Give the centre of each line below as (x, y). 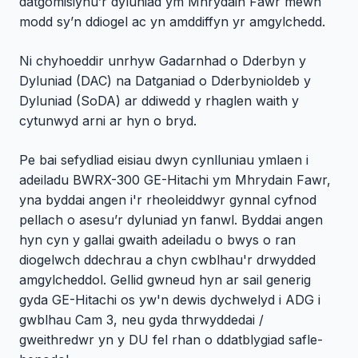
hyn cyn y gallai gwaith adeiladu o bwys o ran (157, 240)
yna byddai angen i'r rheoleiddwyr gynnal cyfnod (168, 200)
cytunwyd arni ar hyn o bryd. (108, 121)
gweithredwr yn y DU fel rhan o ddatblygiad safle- (171, 340)
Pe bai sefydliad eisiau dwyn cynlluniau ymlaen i (164, 160)
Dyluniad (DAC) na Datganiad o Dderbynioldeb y (165, 81)
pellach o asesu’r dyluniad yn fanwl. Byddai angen (171, 220)
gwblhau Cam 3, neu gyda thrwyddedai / (141, 320)
